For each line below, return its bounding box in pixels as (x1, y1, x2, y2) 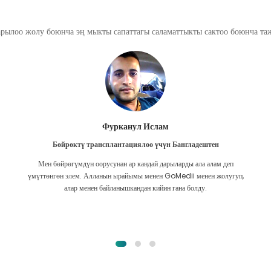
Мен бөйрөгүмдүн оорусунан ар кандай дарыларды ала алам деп (38, 158, 233, 169)
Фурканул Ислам (102, 120, 169, 132)
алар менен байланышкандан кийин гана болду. (64, 182, 207, 193)
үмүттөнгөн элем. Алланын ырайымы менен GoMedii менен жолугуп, (27, 170, 244, 181)
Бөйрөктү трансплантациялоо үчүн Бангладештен (52, 139, 219, 149)
